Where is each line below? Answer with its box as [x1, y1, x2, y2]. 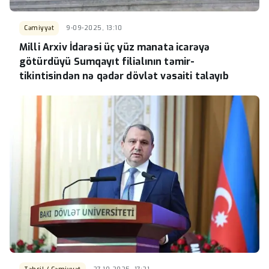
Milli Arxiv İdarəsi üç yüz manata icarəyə [19, 41, 210, 54]
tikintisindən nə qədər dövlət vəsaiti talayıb [19, 70, 229, 83]
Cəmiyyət [24, 24, 54, 32]
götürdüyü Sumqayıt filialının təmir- [19, 55, 195, 68]
